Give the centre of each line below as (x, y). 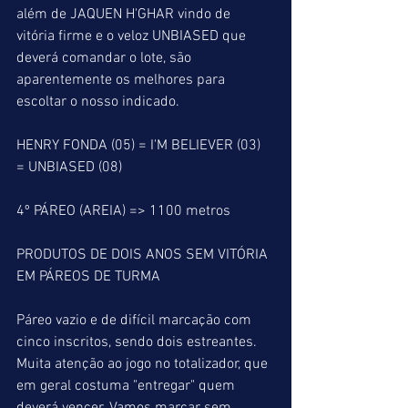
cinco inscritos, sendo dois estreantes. (138, 342)
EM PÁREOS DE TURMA (88, 277)
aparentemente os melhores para (122, 80)
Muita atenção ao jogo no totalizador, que (144, 364)
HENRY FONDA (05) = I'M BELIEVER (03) (140, 146)
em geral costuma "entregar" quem (127, 386)
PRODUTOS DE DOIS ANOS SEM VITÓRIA (144, 255)
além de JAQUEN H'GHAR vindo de (125, 15)
